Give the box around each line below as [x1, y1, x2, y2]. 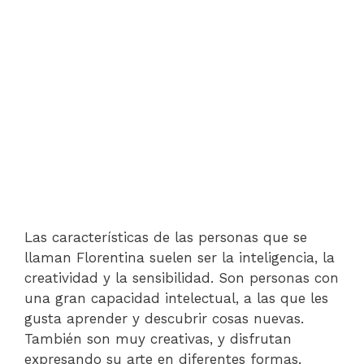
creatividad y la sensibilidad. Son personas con [24, 269, 339, 286]
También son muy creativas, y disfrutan [24, 330, 292, 347]
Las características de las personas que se [24, 228, 307, 245]
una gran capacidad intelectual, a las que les [24, 289, 328, 306]
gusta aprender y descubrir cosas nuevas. [24, 310, 304, 327]
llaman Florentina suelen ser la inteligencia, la [24, 249, 335, 266]
